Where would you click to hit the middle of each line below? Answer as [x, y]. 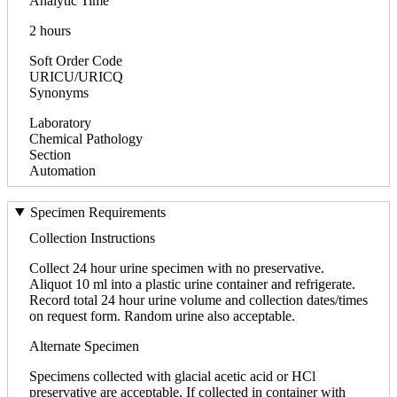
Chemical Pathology [86, 138]
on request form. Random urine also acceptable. [162, 315]
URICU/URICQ [76, 76]
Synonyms [59, 92]
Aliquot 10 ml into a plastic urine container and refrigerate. [192, 284]
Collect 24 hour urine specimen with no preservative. [177, 268]
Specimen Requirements [97, 212]
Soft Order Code [76, 60]
